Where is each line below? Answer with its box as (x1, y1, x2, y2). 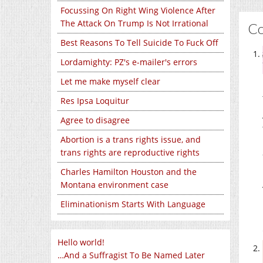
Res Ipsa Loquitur (60, 95, 129, 106)
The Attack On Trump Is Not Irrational (60, 18, 208, 29)
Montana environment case (60, 179, 168, 190)
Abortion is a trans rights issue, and (60, 134, 201, 145)
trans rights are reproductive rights (60, 147, 200, 158)
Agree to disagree (60, 114, 130, 126)
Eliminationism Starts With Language (60, 198, 205, 210)
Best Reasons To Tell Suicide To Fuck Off (60, 37, 218, 48)
